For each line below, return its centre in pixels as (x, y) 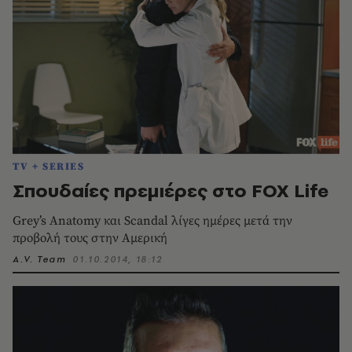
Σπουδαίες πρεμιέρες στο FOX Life (171, 190)
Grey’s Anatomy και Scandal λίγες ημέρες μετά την (152, 220)
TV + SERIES (49, 166)
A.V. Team (40, 259)
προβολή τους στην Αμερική (90, 238)
